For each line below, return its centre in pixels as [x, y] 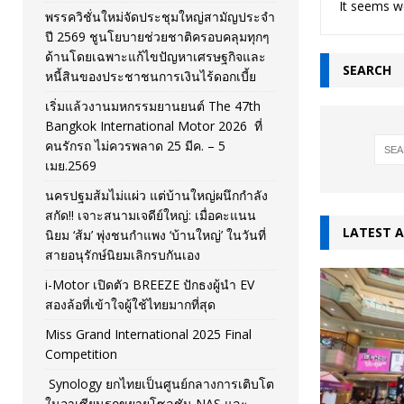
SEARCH [367, 69]
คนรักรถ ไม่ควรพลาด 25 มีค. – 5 [135, 145]
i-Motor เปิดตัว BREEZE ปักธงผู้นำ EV [150, 284]
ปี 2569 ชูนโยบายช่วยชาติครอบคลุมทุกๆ [157, 36]
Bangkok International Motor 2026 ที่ [154, 125]
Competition [81, 353]
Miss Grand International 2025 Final [148, 334]
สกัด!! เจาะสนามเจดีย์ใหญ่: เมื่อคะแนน [151, 215]
